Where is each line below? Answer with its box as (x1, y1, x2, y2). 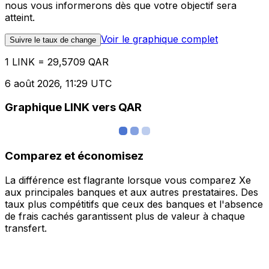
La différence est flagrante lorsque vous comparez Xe (5, 174, 251, 186)
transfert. (5, 222, 47, 234)
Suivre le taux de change (10, 35, 96, 44)
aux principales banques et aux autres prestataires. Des (5, 186, 258, 198)
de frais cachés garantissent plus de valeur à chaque (5, 210, 245, 222)
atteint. (5, 11, 35, 23)
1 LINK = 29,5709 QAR (5, 55, 109, 68)
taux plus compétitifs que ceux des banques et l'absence (5, 198, 263, 210)
